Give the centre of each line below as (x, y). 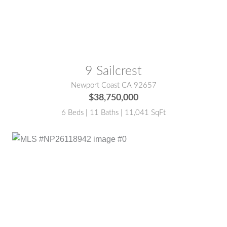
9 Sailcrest (113, 71)
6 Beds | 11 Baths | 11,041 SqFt (113, 112)
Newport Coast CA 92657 (113, 85)
